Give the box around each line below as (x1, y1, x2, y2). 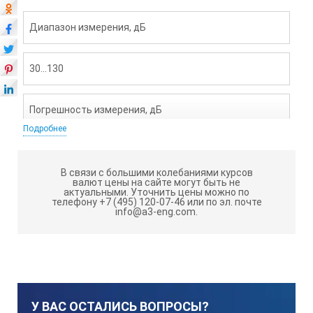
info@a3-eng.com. (115, 205, 198, 217)
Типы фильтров (29, 268, 103, 280)
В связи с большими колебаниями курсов (60, 166, 253, 178)
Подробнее (22, 123, 66, 133)
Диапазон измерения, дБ (29, 21, 146, 33)
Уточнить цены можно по (129, 186, 249, 198)
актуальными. (64, 186, 129, 198)
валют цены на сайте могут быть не (73, 176, 240, 188)
